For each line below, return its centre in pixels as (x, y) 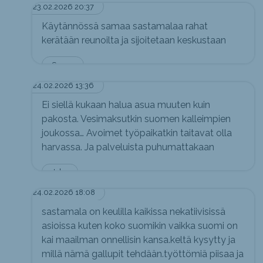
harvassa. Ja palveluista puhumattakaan (128, 147)
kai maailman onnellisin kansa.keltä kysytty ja (139, 240)
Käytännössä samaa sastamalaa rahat (125, 26)
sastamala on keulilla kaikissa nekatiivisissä (134, 212)
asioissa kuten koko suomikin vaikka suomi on (140, 226)
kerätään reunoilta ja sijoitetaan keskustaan (134, 40)
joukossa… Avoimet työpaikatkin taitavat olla (137, 133)
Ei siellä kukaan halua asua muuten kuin (126, 104)
